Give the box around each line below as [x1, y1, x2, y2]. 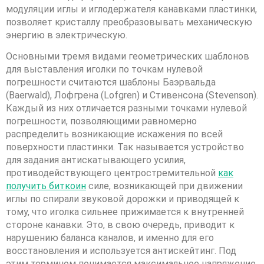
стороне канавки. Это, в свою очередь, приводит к [6, 219, 235, 231]
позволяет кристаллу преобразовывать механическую [6, 16, 252, 28]
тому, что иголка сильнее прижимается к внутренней [6, 206, 244, 218]
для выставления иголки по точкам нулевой [6, 64, 203, 75]
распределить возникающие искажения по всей [6, 128, 223, 140]
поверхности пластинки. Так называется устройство [6, 141, 244, 153]
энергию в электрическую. [6, 29, 127, 41]
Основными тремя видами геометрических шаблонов [6, 51, 249, 62]
